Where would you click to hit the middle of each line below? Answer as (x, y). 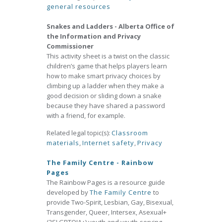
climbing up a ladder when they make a (105, 86)
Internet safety (108, 143)
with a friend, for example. (86, 115)
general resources (79, 6)
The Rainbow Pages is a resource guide (106, 182)
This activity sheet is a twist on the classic (108, 56)
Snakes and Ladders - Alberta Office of (111, 26)
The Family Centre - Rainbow (100, 163)
